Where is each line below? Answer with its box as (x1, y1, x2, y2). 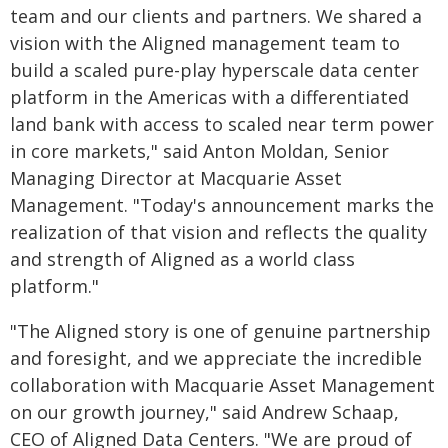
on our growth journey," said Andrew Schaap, (10, 400, 399, 424)
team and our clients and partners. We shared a (10, 4, 422, 28)
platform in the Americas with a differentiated (10, 85, 409, 109)
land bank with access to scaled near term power (10, 112, 434, 136)
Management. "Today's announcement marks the (10, 193, 434, 217)
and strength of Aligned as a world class (10, 247, 355, 271)
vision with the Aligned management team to (10, 31, 400, 55)
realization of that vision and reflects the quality (10, 220, 427, 244)
